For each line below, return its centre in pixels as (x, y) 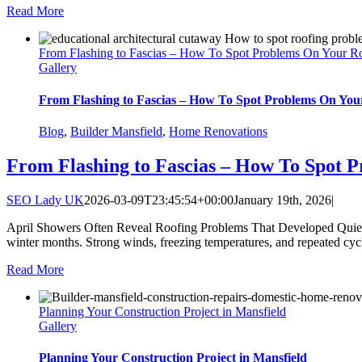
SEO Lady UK (45, 200)
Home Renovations (218, 131)
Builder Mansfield (116, 131)
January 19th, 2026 (282, 200)
